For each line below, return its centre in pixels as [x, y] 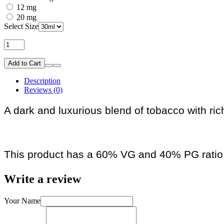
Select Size [21, 26]
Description [42, 81]
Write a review [42, 179]
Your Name [22, 201]
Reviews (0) [43, 90]
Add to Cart [24, 63]
